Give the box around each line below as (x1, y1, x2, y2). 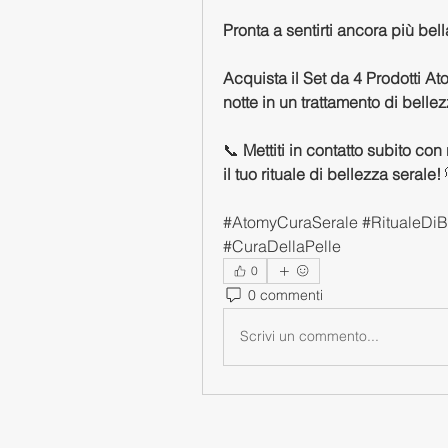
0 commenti (248, 286, 323, 304)
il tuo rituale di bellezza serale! (223, 163, 441, 184)
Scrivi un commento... (240, 327, 379, 345)
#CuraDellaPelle (223, 235, 341, 256)
